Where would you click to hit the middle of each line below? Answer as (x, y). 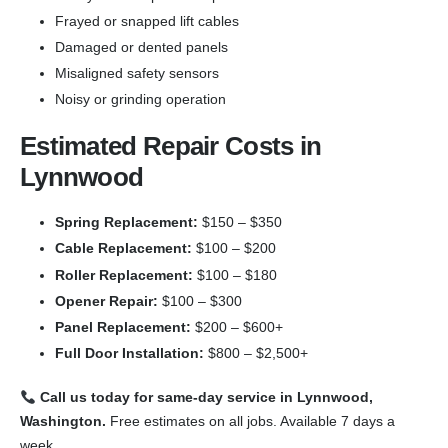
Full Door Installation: (129, 353)
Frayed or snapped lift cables (147, 20)
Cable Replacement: (123, 248)
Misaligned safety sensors (137, 73)
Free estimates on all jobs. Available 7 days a (250, 421)
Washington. (63, 421)
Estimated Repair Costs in (171, 146)
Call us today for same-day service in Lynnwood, (206, 397)
